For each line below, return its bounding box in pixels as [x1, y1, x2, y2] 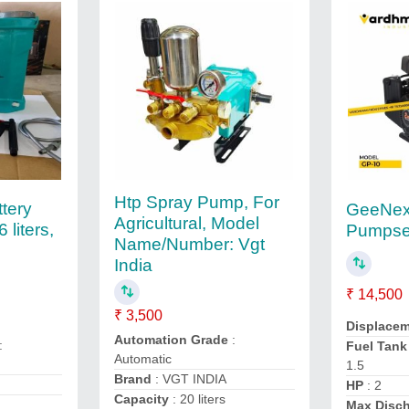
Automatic [113, 351, 172, 366]
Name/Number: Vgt [113, 235, 265, 254]
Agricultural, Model [113, 214, 259, 233]
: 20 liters [168, 392, 225, 406]
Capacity [113, 392, 169, 406]
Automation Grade [113, 332, 228, 347]
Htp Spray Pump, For [113, 193, 279, 212]
